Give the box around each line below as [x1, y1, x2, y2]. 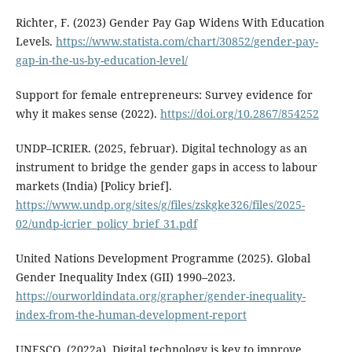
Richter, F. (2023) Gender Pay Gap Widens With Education [15, 14, 324, 30]
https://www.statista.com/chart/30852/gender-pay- [55, 33, 318, 49]
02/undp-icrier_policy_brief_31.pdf [15, 215, 197, 231]
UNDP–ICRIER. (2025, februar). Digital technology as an [15, 140, 307, 156]
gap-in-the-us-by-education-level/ [15, 52, 188, 68]
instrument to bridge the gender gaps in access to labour [15, 159, 317, 174]
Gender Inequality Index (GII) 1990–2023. [15, 269, 236, 284]
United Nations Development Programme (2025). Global [15, 250, 310, 266]
